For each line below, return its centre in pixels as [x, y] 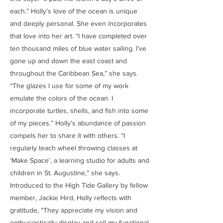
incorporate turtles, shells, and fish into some [79, 110]
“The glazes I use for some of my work [69, 85]
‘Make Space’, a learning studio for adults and [80, 160]
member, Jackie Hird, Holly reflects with [71, 197]
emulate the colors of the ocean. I [61, 98]
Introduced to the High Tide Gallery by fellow [79, 185]
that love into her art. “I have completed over [78, 36]
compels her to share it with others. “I [67, 135]
